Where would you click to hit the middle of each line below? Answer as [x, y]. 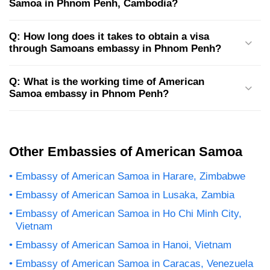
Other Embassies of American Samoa [126, 152]
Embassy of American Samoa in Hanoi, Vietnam [124, 245]
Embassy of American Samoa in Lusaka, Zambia [125, 195]
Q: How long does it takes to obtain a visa [109, 37]
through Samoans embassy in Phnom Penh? [115, 49]
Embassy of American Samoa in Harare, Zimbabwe [130, 177]
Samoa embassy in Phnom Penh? [89, 94]
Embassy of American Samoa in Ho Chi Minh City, [129, 214]
